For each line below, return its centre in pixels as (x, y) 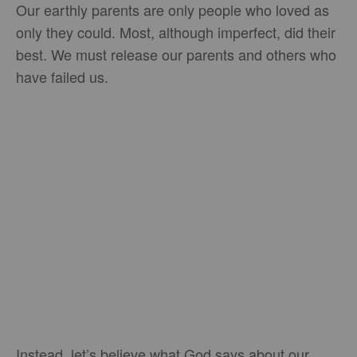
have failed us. (62, 76)
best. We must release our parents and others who (176, 54)
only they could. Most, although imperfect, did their (176, 32)
